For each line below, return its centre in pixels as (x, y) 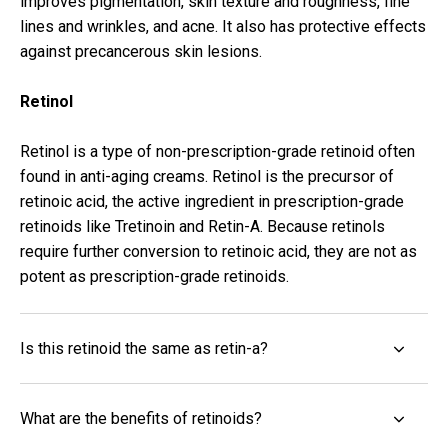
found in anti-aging (86, 177)
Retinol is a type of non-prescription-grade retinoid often (217, 152)
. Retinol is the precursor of (299, 177)
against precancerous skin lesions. (141, 52)
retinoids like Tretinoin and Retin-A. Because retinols (202, 227)
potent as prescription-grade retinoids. (154, 277)
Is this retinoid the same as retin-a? (144, 349)
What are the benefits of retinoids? (141, 419)
